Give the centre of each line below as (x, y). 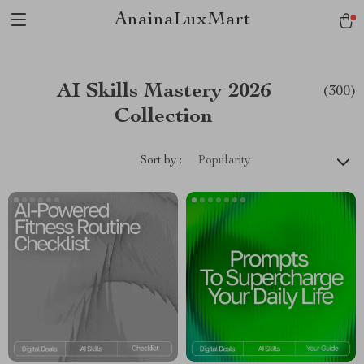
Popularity (224, 161)
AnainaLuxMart (182, 20)
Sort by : (161, 160)
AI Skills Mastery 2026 (163, 92)
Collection (163, 117)
